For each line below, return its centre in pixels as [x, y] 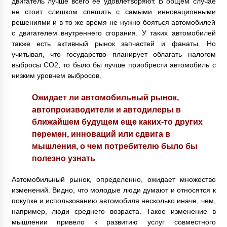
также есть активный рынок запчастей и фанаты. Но [113, 44]
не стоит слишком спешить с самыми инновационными [113, 12]
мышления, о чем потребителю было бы [115, 146]
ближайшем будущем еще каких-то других [117, 122]
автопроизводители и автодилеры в [106, 110]
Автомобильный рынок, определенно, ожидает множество [113, 180]
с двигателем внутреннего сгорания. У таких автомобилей [113, 33]
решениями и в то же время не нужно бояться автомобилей [113, 23]
